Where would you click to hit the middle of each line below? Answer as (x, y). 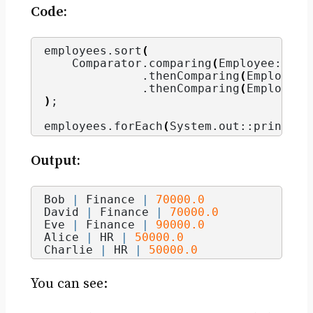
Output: (55, 161)
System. (194, 126)
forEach (138, 126)
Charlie (72, 249)
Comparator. (96, 64)
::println (271, 126)
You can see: (69, 284)
